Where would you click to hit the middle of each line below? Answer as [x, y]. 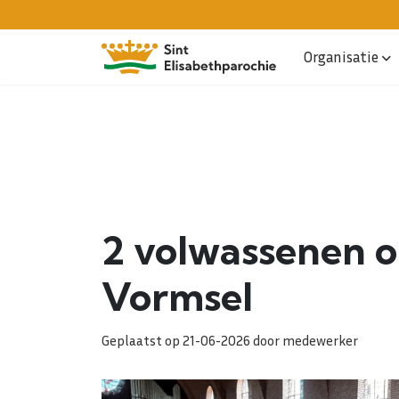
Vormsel [177, 297]
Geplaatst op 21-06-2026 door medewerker [230, 340]
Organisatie [341, 57]
